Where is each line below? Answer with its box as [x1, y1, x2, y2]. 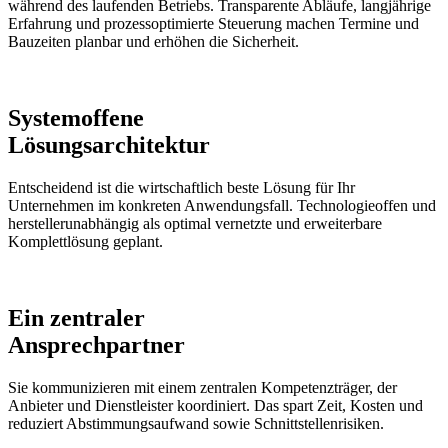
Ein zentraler [8, 304, 145, 331]
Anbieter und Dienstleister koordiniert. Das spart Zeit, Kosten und [8, 396, 423, 414]
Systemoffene [8, 105, 144, 132]
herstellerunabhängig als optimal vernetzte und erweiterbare [8, 215, 382, 232]
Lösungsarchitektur [8, 132, 210, 159]
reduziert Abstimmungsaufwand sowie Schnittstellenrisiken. [8, 414, 384, 432]
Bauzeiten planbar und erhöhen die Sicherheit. [8, 33, 299, 51]
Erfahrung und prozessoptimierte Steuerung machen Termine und [8, 15, 419, 33]
